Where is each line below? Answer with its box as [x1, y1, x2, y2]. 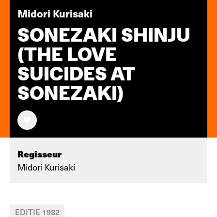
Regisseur [17, 147, 62, 160]
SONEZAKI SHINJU [17, 24, 190, 46]
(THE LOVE [17, 43, 117, 65]
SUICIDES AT [17, 62, 134, 85]
